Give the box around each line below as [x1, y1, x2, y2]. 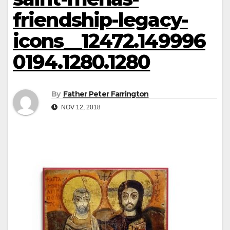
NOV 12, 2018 [60, 103, 101, 111]
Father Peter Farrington [63, 89, 149, 99]
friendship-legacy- [13, 8, 188, 32]
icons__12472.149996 [13, 29, 205, 53]
